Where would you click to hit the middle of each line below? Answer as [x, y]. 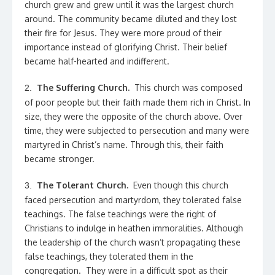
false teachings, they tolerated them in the [109, 256]
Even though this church [178, 185]
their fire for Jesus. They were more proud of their [123, 33]
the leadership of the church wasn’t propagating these [133, 242]
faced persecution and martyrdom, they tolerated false [133, 200]
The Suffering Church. [83, 87]
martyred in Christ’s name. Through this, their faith [124, 145]
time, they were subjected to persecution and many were [137, 130]
